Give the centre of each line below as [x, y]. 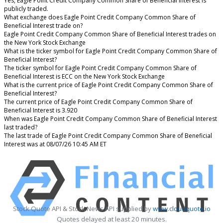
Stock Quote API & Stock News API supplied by [83, 208]
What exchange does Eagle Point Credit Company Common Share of [100, 17]
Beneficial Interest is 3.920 [41, 110]
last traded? [21, 127]
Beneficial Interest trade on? [43, 25]
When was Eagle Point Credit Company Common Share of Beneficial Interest [111, 118]
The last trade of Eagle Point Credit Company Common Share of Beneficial [108, 135]
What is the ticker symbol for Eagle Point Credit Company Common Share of [111, 51]
